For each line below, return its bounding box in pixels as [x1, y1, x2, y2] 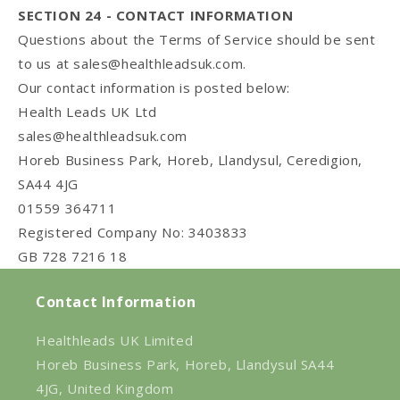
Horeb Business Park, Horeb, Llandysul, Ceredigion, [18, 151, 363, 170]
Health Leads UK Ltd [18, 103, 161, 121]
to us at [18, 54, 74, 73]
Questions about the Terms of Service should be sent [18, 30, 376, 49]
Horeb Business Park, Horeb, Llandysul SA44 [36, 355, 335, 374]
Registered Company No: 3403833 [18, 223, 248, 242]
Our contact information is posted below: [18, 79, 290, 97]
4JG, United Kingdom [36, 379, 174, 398]
